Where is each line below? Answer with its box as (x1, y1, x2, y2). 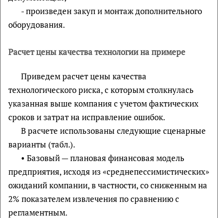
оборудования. (8, 19, 65, 30)
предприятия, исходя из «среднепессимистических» (8, 166, 209, 177)
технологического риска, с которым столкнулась (8, 84, 194, 95)
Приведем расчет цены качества (20, 71, 146, 82)
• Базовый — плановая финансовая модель (20, 152, 184, 163)
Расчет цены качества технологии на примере (8, 46, 185, 57)
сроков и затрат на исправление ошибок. (8, 111, 165, 123)
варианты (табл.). (8, 139, 75, 150)
